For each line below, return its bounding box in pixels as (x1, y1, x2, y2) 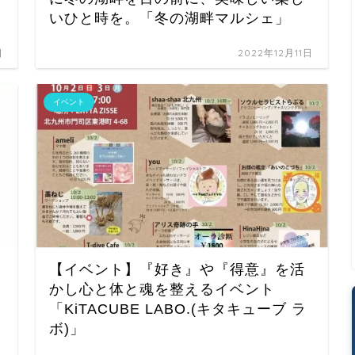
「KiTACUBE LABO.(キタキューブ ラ (49, 300, 307, 317)
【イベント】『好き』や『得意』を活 (49, 261, 306, 277)
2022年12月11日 (238, 46, 314, 59)
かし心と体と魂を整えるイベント (49, 281, 276, 297)
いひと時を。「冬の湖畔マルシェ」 (49, 10, 291, 26)
